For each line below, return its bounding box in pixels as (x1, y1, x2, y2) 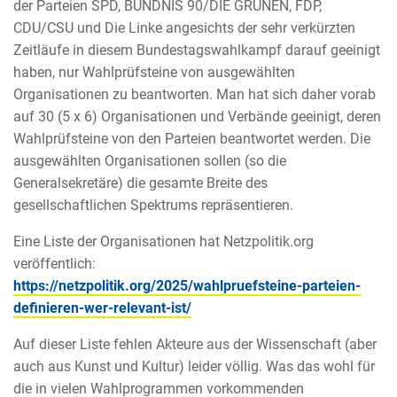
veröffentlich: (13, 254, 96, 272)
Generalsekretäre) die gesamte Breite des (13, 174, 268, 191)
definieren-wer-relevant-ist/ (13, 299, 191, 316)
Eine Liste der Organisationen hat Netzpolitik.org (13, 232, 314, 250)
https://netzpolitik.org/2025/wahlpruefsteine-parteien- (13, 276, 361, 294)
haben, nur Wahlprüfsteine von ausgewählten (13, 63, 295, 81)
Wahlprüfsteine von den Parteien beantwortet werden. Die (13, 129, 370, 147)
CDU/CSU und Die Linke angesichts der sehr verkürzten (13, 19, 355, 36)
